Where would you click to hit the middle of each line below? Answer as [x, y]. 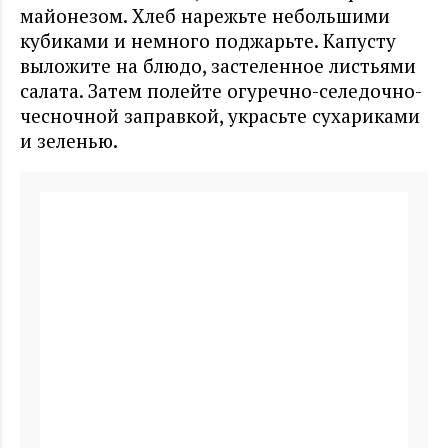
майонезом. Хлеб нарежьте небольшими [205, 16]
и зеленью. [69, 141]
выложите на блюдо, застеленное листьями [218, 66]
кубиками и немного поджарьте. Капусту [208, 41]
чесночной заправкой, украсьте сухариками [220, 116]
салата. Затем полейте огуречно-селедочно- [221, 91]
